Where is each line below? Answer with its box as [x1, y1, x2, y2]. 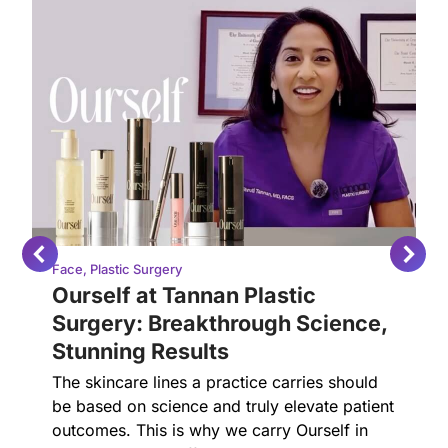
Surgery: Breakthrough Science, [52, 310, 387, 336]
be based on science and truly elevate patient [52, 396, 394, 416]
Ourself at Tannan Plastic [52, 282, 316, 308]
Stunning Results [52, 338, 229, 364]
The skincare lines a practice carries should [52, 372, 378, 392]
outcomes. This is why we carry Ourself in [52, 420, 368, 440]
